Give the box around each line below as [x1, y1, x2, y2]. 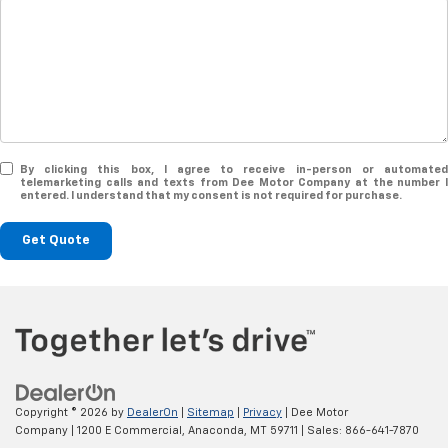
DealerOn [127, 407, 178, 419]
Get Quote [22, 233, 90, 247]
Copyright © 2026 [15, 407, 111, 419]
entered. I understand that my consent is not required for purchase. [20, 189, 402, 201]
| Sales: [298, 425, 345, 437]
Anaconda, [185, 425, 247, 437]
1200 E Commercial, [74, 425, 185, 437]
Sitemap [187, 407, 234, 419]
